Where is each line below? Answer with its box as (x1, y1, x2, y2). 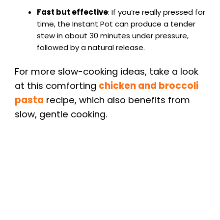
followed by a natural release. (37, 42, 145, 53)
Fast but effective (37, 6, 108, 17)
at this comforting (15, 80, 99, 92)
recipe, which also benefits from (44, 94, 190, 107)
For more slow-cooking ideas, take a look (15, 65, 198, 78)
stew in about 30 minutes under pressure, (37, 30, 189, 41)
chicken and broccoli (99, 80, 198, 92)
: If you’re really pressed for (108, 6, 205, 17)
